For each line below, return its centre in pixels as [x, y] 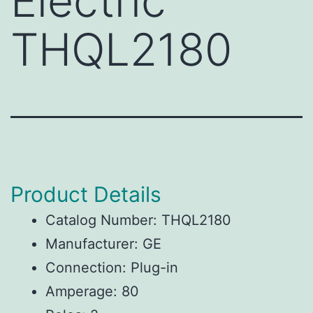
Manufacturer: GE [103, 243]
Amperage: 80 [92, 291]
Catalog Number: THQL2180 [138, 220]
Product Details [86, 194]
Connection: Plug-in [112, 267]
